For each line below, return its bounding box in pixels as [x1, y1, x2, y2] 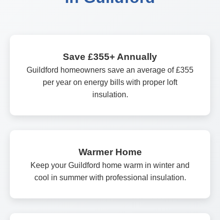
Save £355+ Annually [63, 51, 157, 62]
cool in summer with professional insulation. [34, 173, 186, 182]
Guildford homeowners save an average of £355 [27, 65, 193, 74]
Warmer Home [78, 146, 142, 157]
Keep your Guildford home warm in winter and [30, 161, 190, 169]
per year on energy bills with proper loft [43, 78, 177, 86]
